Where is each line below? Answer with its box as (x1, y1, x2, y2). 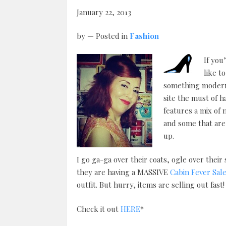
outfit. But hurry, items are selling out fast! (76, 180, 224, 190)
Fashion (129, 31, 159, 41)
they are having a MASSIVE (76, 167, 170, 178)
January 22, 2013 (76, 7, 131, 17)
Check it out (76, 203, 121, 214)
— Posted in (87, 31, 130, 41)
